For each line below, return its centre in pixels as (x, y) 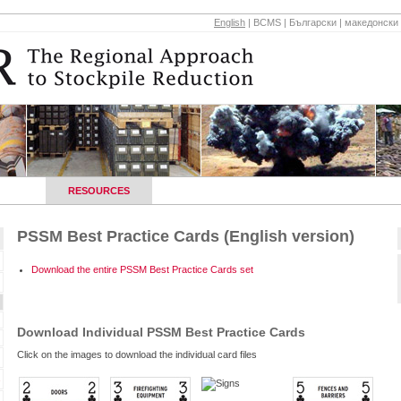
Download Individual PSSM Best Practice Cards (161, 332)
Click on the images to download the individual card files (137, 354)
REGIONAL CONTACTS (234, 191)
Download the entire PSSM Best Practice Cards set (142, 269)
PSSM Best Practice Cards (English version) (186, 236)
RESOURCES (99, 191)
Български (313, 22)
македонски (371, 22)
